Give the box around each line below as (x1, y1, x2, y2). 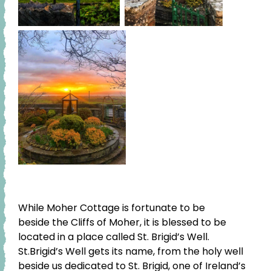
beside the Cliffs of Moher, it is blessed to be (18, 215, 226, 229)
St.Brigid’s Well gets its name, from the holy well (18, 244, 243, 258)
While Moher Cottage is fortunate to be (18, 200, 205, 215)
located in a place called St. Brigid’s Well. (18, 229, 209, 244)
